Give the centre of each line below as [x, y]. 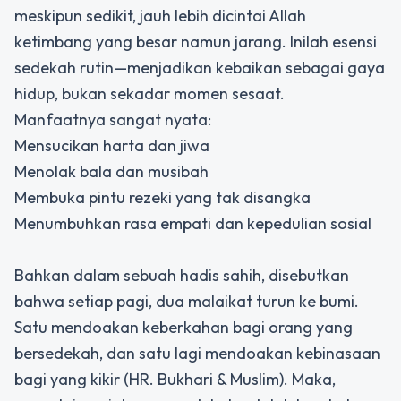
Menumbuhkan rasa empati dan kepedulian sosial [193, 224]
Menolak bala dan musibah [111, 172]
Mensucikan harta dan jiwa [112, 146]
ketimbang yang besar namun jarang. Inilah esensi [196, 42]
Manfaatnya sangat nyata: [113, 120]
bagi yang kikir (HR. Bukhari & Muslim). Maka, [175, 380]
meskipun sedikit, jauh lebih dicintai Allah [160, 16]
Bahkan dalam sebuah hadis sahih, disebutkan [182, 276]
